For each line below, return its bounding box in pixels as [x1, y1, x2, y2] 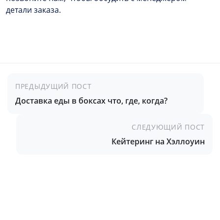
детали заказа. [6, 4, 61, 15]
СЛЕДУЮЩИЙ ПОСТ [132, 122, 205, 132]
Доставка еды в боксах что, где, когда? [15, 95, 167, 106]
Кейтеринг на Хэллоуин [111, 136, 205, 147]
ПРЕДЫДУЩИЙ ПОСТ [15, 81, 92, 91]
